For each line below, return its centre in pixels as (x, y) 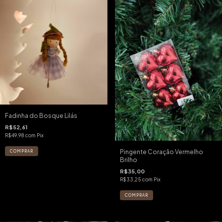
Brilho (128, 160)
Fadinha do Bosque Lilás (41, 116)
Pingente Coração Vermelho (161, 152)
